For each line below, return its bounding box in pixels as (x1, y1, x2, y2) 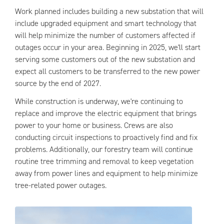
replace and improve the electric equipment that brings (15, 108, 196, 118)
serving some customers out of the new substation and (15, 54, 195, 64)
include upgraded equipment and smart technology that (15, 18, 196, 28)
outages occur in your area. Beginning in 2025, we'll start (15, 42, 200, 52)
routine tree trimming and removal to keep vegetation (15, 156, 193, 166)
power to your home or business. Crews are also (15, 120, 173, 130)
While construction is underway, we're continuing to (15, 96, 183, 106)
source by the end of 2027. (15, 78, 101, 88)
